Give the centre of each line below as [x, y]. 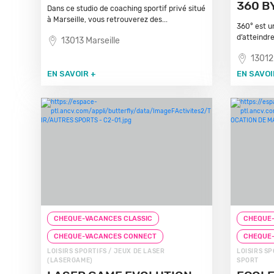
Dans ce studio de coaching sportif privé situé [127, 9]
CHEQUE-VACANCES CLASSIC [103, 219]
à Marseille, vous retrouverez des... [108, 20]
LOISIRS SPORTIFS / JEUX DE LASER [106, 251]
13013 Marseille [91, 41]
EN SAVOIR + [72, 74]
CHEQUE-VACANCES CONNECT [106, 236]
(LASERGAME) [70, 261]
